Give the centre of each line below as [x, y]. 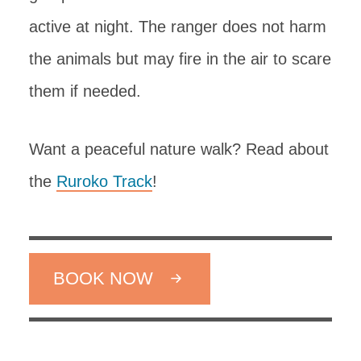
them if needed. [85, 91]
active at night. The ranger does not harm [178, 26]
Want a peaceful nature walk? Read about [179, 149]
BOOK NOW [103, 278]
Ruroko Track [104, 181]
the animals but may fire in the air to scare [180, 58]
